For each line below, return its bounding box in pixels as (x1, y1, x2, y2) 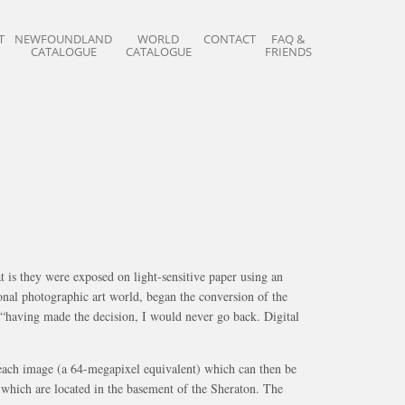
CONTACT (203, 31, 256, 47)
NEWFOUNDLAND (14, 31, 112, 47)
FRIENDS (265, 43, 312, 60)
